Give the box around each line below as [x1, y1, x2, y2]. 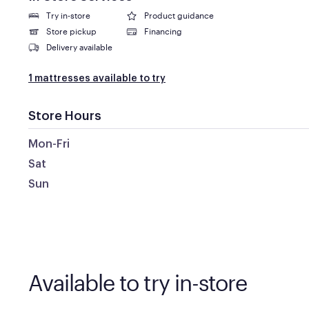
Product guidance [143, 10, 214, 20]
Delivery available [46, 42, 112, 52]
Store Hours [28, 110, 101, 122]
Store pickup [46, 26, 97, 36]
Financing [143, 26, 182, 36]
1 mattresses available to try [28, 74, 166, 83]
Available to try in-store [28, 270, 247, 295]
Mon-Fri [28, 139, 70, 150]
